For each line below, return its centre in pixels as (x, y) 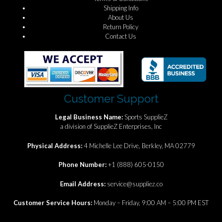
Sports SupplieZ (146, 117)
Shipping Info (121, 8)
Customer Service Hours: (54, 203)
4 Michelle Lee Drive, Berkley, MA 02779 (139, 145)
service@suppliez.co (135, 184)
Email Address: (83, 184)
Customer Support (111, 98)
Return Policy (121, 27)
